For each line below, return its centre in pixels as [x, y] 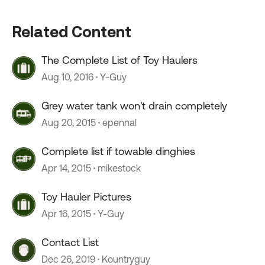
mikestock [119, 168]
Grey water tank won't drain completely [134, 106]
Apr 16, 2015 [66, 214]
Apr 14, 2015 [66, 168]
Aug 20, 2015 [69, 122]
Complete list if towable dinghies [118, 151]
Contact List [70, 242]
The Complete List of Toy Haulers [119, 60]
